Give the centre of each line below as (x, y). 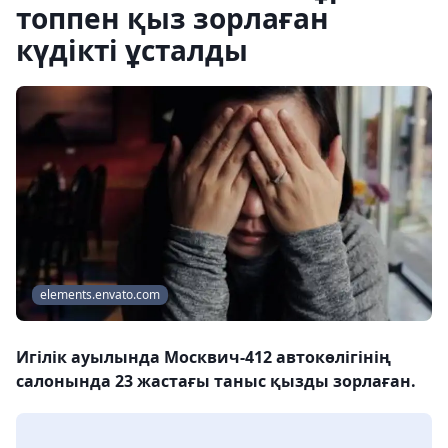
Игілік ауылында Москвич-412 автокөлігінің (203, 357)
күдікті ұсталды (132, 50)
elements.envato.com (100, 295)
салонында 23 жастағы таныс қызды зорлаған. (216, 381)
